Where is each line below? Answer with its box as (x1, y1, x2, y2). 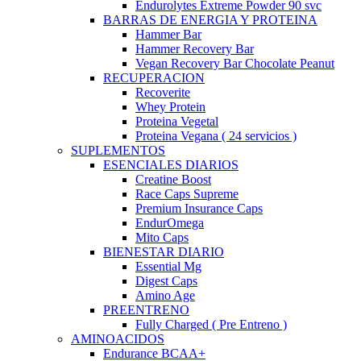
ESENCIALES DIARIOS (103, 157, 239, 172)
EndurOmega (135, 215, 204, 230)
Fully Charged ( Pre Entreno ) (135, 317, 287, 331)
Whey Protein (135, 99, 205, 114)
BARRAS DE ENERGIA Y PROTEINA (103, 12, 317, 27)
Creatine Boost (135, 172, 211, 186)
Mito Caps (135, 230, 189, 244)
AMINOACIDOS (71, 331, 164, 346)
